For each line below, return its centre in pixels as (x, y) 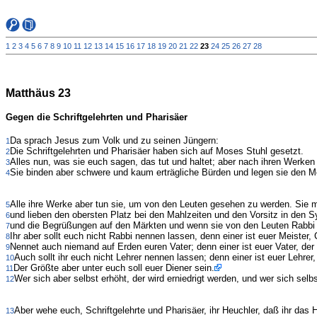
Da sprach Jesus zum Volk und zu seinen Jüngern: (114, 141)
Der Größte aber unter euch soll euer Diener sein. (114, 268)
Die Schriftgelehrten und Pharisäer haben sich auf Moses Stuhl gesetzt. (157, 151)
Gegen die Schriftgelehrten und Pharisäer (97, 117)
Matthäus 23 (38, 93)
